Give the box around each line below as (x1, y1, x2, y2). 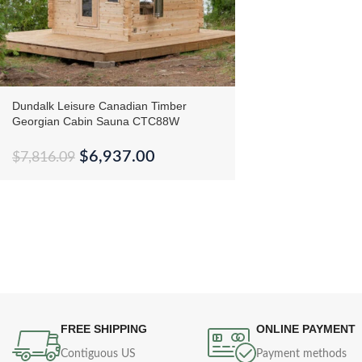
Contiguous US (61, 347, 136, 360)
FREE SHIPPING (61, 322, 147, 335)
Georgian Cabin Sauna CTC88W (12, 114, 179, 128)
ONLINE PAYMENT (256, 322, 356, 335)
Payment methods (256, 347, 347, 360)
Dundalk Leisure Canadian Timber (12, 99, 187, 112)
